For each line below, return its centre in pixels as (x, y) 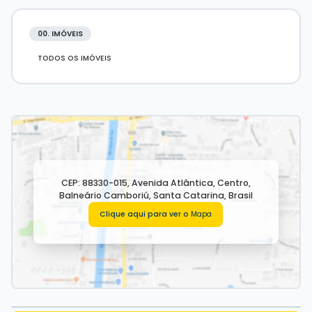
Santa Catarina (188, 195)
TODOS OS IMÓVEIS (74, 58)
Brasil (240, 195)
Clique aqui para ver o (145, 214)
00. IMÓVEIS (60, 33)
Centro (233, 183)
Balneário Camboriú (104, 195)
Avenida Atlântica (172, 183)
